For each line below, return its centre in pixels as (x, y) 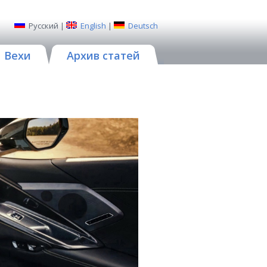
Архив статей (103, 55)
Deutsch (143, 26)
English (93, 26)
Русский (44, 26)
